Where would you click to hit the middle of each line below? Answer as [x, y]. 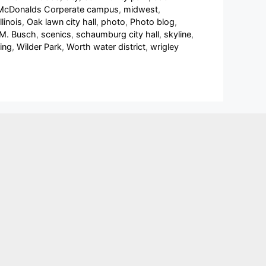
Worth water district [106, 47]
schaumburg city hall [118, 34]
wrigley [164, 47]
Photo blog [152, 22]
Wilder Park [39, 47]
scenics [56, 34]
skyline [178, 34]
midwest [141, 9]
